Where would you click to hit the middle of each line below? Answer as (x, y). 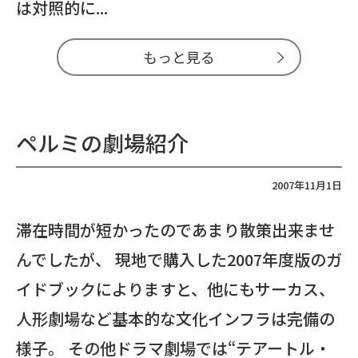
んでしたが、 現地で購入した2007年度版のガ (179, 259)
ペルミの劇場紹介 (102, 143)
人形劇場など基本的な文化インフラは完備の (175, 318)
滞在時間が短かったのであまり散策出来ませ (175, 230)
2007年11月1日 (307, 185)
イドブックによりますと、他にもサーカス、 (175, 289)
